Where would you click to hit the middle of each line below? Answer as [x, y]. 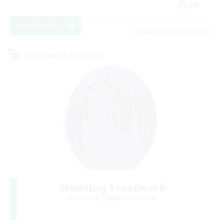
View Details [39, 26]
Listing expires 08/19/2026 [172, 32]
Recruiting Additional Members [113, 198]
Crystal [113, 205]
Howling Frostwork [113, 187]
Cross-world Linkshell [63, 55]
